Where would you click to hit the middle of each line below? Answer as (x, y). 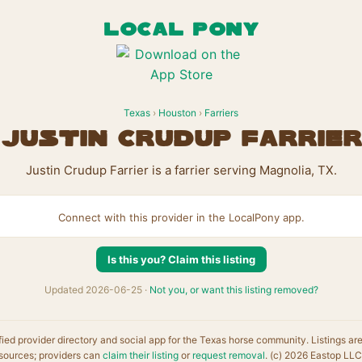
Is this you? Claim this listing (181, 259)
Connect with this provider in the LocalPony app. (181, 217)
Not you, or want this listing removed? (234, 290)
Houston (177, 113)
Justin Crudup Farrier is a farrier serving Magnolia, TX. (181, 170)
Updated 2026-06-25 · (97, 290)
